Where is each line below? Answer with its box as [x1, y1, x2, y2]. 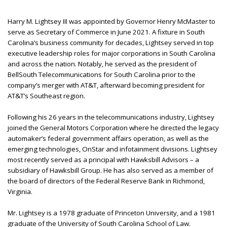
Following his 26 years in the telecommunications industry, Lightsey [8, 112, 214, 122]
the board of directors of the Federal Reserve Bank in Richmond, [8, 176, 205, 185]
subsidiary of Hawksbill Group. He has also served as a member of [8, 165, 213, 175]
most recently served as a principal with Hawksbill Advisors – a [8, 155, 199, 164]
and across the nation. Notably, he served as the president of [8, 59, 197, 68]
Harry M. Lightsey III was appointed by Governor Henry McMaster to [8, 16, 215, 26]
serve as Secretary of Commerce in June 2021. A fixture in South [8, 27, 205, 36]
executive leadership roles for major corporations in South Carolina [8, 48, 215, 58]
